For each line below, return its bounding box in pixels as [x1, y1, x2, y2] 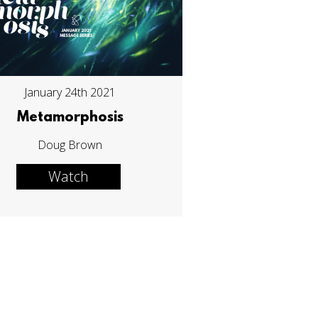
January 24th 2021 [24, 84, 116, 101]
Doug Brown [38, 137, 103, 153]
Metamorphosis [16, 110, 124, 126]
